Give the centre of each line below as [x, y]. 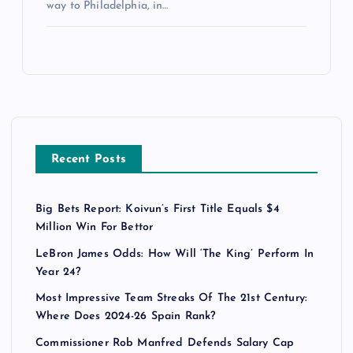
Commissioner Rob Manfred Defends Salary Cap [165, 343]
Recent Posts [89, 160]
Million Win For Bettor [95, 228]
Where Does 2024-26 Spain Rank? [126, 317]
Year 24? [58, 272]
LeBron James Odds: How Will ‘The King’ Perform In [175, 254]
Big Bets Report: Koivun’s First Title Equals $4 [158, 210]
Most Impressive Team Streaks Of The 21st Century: [171, 299]
